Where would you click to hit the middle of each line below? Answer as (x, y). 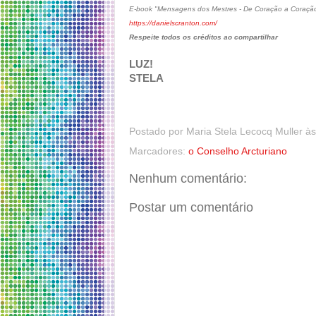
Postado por (158, 131)
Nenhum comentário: (188, 178)
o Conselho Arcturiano (238, 151)
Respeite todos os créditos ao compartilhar (203, 37)
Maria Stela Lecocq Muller (244, 131)
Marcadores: (159, 151)
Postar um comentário (191, 207)
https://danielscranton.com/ (173, 23)
